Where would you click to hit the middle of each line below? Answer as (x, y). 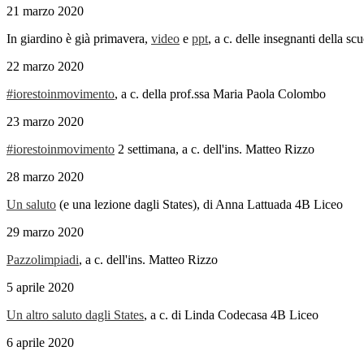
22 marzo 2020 (45, 67)
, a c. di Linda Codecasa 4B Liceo (231, 315)
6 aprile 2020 (40, 343)
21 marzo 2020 (45, 11)
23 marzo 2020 (45, 122)
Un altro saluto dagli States (75, 315)
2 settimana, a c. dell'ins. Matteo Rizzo (214, 149)
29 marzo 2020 (45, 232)
